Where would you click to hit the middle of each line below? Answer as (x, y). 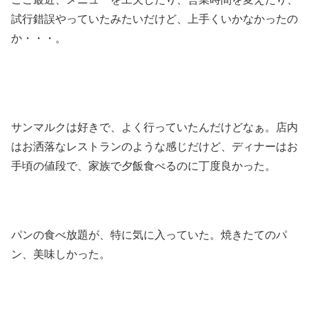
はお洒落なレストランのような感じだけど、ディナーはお (154, 146)
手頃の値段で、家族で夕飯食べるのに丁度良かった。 (143, 166)
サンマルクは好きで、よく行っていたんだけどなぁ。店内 (154, 127)
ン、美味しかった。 (61, 255)
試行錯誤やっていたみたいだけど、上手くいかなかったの (154, 19)
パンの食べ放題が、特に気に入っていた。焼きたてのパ (149, 235)
